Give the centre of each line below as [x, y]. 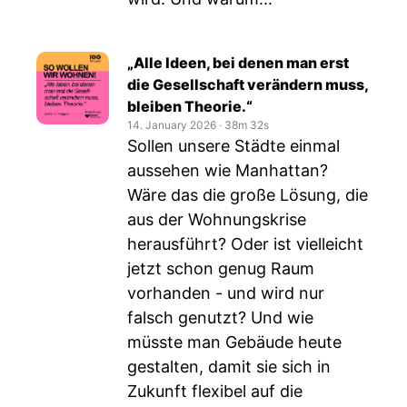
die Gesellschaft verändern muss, [248, 84]
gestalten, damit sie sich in [229, 367]
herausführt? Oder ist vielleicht [245, 244]
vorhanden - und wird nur [226, 293]
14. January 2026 [172, 125]
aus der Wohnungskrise [217, 219]
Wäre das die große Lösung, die [248, 195]
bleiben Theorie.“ [190, 106]
